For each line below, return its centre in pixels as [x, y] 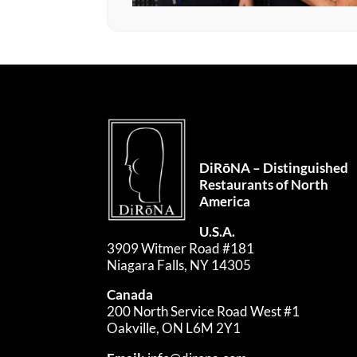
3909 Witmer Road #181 [181, 248]
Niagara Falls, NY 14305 [179, 265]
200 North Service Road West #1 [204, 312]
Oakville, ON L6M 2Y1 [174, 328]
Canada [130, 295]
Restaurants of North [264, 184]
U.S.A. [218, 231]
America [225, 201]
